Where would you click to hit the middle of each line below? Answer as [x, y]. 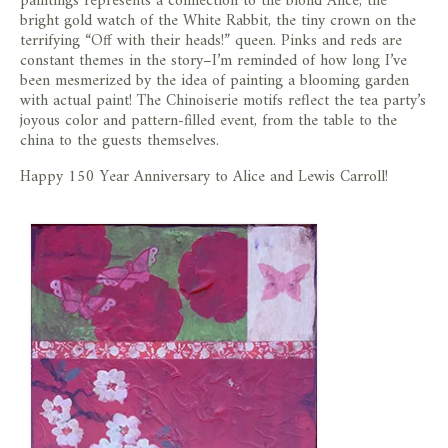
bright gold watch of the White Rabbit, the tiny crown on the [218, 21]
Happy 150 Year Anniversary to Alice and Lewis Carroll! [204, 177]
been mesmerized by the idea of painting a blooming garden [214, 81]
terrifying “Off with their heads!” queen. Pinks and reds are [211, 41]
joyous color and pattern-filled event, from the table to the [208, 121]
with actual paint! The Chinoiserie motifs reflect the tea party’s [223, 101]
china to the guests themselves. [119, 141]
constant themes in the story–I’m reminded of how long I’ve [213, 61]
